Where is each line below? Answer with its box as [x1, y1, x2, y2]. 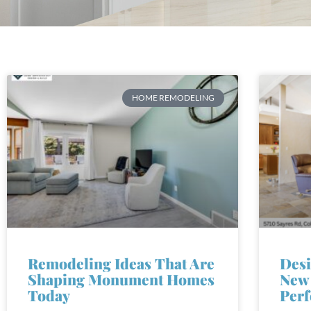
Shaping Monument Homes [28, 258, 215, 278]
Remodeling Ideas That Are [28, 242, 215, 262]
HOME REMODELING [131, 81, 215, 92]
